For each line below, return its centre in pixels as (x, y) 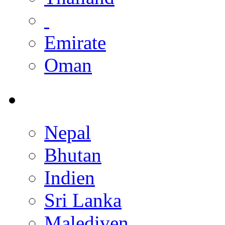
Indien (70, 177)
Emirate (75, 43)
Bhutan (73, 155)
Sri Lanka (83, 200)
